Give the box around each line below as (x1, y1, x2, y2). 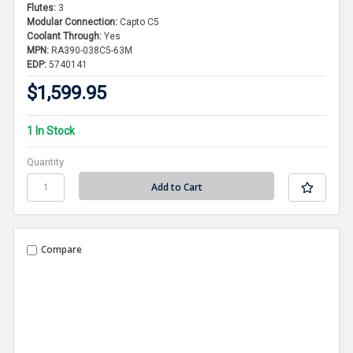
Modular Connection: (27, 16, 118, 28)
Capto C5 (120, 16, 160, 28)
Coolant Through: (27, 30, 102, 42)
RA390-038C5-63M (51, 44, 133, 56)
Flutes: (27, 2, 57, 13)
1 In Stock (27, 124, 76, 137)
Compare (41, 243, 83, 257)
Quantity (27, 155, 65, 168)
